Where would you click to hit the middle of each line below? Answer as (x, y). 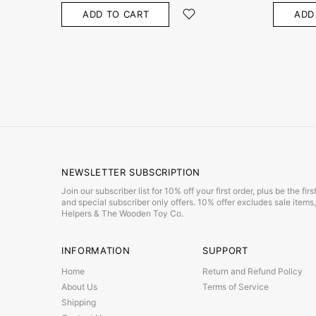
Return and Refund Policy (253, 271)
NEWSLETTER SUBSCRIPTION (131, 172)
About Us (79, 286)
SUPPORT (225, 250)
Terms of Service (236, 286)
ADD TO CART (116, 14)
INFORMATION (96, 250)
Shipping (79, 302)
